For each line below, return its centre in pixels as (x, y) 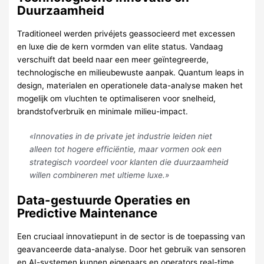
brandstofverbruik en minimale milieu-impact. (103, 111)
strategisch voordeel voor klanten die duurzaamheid (129, 162)
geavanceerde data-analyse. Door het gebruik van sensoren (132, 249)
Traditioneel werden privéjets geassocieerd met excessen (126, 33)
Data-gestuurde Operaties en (104, 200)
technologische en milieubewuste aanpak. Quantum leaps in (131, 72)
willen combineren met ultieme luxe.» (99, 175)
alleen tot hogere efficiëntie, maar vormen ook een (125, 149)
